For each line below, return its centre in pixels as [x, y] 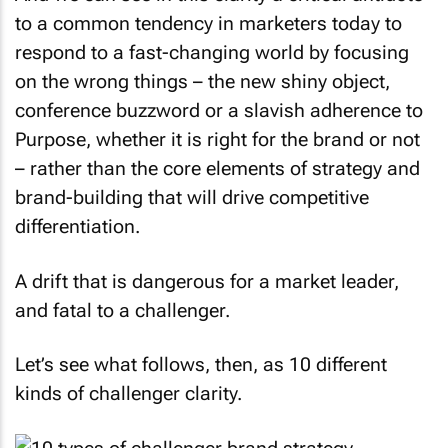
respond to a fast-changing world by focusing [212, 52]
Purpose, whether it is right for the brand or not [217, 139]
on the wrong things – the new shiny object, [202, 81]
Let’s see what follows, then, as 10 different [201, 364]
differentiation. [77, 226]
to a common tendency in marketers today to [208, 23]
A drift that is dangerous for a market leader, [207, 281]
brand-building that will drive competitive [192, 197]
